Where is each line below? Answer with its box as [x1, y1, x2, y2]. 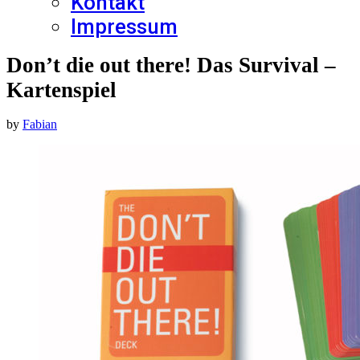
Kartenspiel [6, 78, 117, 103]
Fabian [22, 117, 57, 132]
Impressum [71, 14, 178, 39]
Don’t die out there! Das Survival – [6, 53, 336, 78]
